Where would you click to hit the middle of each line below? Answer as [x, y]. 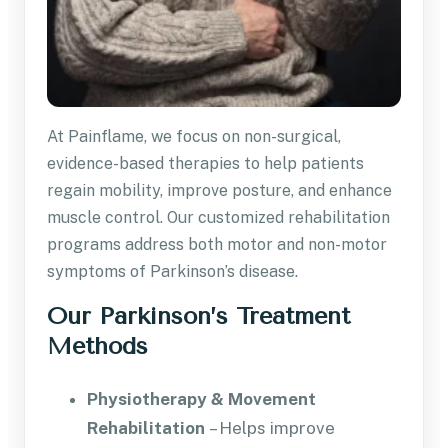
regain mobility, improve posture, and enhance [219, 190]
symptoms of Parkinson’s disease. [172, 271]
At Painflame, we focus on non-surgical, [194, 136]
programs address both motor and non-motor [217, 244]
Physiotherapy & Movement [201, 398]
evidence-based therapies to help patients [205, 163]
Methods [97, 345]
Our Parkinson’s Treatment [198, 315]
